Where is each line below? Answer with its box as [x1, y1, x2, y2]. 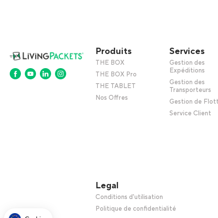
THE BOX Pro [95, 71, 137, 79]
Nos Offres [95, 94, 128, 102]
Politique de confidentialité [95, 205, 176, 213]
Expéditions [169, 67, 205, 75]
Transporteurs [169, 86, 211, 94]
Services [169, 46, 205, 57]
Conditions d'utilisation [95, 193, 163, 201]
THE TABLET [95, 82, 136, 91]
